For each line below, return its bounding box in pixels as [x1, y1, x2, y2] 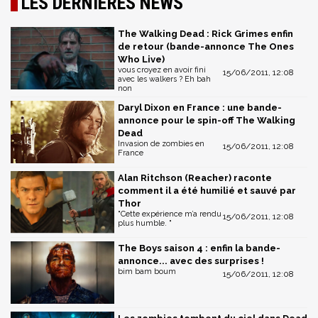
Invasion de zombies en [118, 139, 204, 149]
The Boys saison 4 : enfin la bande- [118, 242, 280, 253]
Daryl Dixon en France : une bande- [118, 102, 282, 114]
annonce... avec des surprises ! [118, 255, 264, 266]
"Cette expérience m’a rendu [118, 209, 221, 219]
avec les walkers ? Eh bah [118, 75, 211, 84]
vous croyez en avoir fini [118, 65, 206, 75]
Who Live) [118, 54, 165, 65]
